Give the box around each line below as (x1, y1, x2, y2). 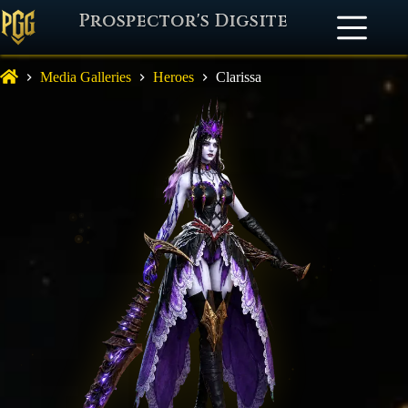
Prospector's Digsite (78, 9, 289, 34)
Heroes (153, 69, 194, 86)
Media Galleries (40, 69, 131, 86)
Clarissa (216, 69, 261, 86)
